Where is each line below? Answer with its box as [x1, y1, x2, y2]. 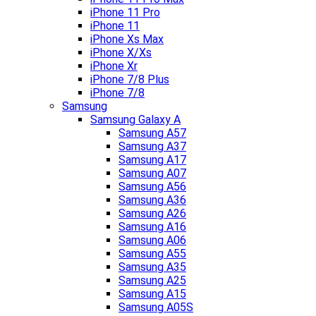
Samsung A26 [119, 207, 186, 221]
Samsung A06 [119, 233, 186, 248]
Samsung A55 [119, 247, 186, 261]
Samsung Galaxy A [90, 113, 181, 127]
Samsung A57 [119, 126, 186, 140]
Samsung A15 [119, 287, 186, 301]
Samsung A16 [119, 220, 186, 234]
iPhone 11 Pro [90, 6, 160, 20]
